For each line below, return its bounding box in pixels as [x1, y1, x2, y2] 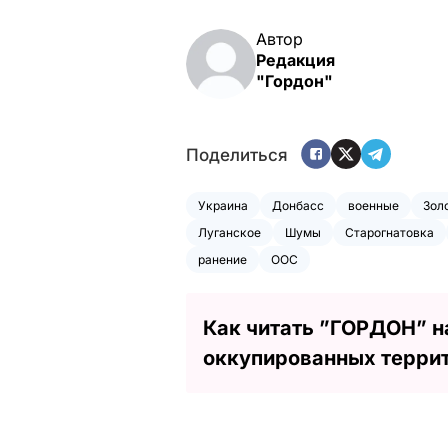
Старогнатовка [345, 224, 434, 240]
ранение [198, 251, 247, 267]
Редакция [256, 49, 335, 70]
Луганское [198, 224, 261, 240]
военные [348, 197, 399, 213]
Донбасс [272, 197, 324, 213]
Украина [198, 197, 248, 213]
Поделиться [186, 145, 288, 166]
